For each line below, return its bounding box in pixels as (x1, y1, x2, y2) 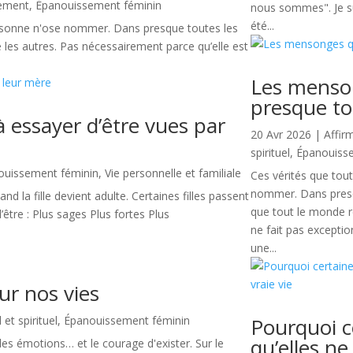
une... (251, 240, 277, 256)
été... (251, 18, 275, 34)
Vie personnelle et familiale (105, 165, 242, 181)
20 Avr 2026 (251, 127, 312, 143)
